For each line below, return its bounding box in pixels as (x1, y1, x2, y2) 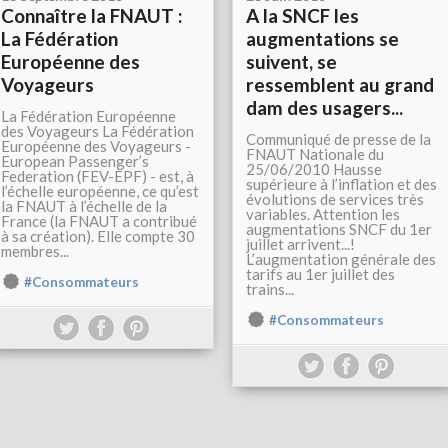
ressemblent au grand (246, 73, 434, 97)
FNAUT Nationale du (246, 145, 384, 164)
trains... (246, 280, 294, 299)
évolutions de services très (246, 190, 424, 209)
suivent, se (246, 50, 337, 74)
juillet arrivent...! (246, 235, 355, 254)
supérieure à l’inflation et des (246, 175, 437, 194)
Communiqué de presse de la (246, 130, 431, 149)
